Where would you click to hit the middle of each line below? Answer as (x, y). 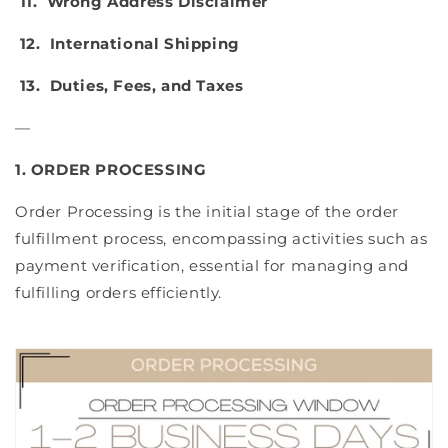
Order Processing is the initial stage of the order (207, 212)
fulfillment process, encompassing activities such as (221, 239)
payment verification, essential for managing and (212, 266)
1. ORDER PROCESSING (111, 170)
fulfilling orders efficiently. (119, 293)
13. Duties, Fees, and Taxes (131, 86)
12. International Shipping (130, 44)
